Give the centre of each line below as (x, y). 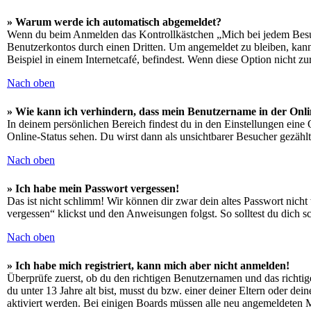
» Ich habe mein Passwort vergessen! (93, 188)
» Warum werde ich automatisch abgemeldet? (114, 22)
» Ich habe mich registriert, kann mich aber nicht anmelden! (148, 266)
